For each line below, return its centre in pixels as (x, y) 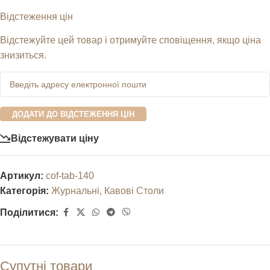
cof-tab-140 (70, 176)
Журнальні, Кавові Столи (108, 191)
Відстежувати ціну (55, 138)
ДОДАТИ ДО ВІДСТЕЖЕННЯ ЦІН (73, 115)
